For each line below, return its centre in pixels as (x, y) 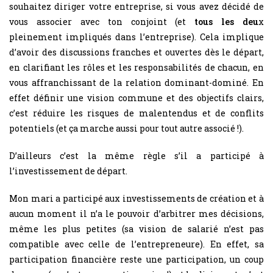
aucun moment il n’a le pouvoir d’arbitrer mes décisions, (136, 213)
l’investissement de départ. (68, 171)
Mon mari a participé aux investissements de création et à (136, 198)
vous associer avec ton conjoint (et (102, 21)
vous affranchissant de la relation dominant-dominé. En (136, 82)
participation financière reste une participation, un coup (136, 259)
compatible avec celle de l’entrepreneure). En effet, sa (136, 244)
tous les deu (226, 21)
